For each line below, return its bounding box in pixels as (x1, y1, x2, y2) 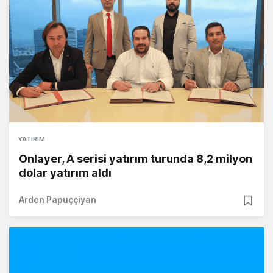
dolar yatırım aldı (19, 166, 112, 180)
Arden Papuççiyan (19, 194, 96, 205)
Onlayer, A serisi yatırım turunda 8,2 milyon (19, 152, 252, 166)
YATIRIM (18, 135, 45, 144)
